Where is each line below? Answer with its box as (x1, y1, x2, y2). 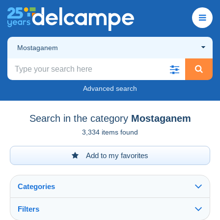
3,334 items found (82, 128, 138, 136)
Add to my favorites (84, 151, 148, 160)
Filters (18, 204, 39, 213)
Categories (18, 182, 55, 191)
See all (20, 210, 43, 219)
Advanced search (83, 84, 137, 92)
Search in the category (29, 112, 128, 124)
